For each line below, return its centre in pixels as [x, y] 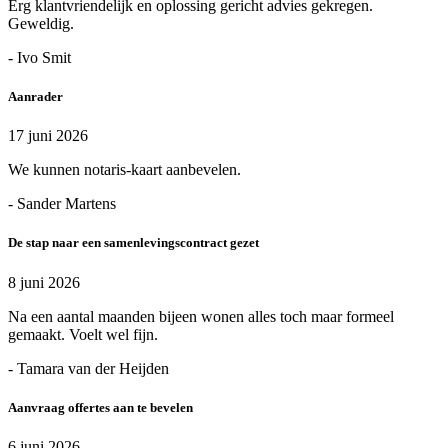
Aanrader [35, 97]
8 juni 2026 [44, 282]
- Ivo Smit [39, 57]
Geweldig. [41, 23]
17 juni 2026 [48, 136]
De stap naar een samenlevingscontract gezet [133, 243]
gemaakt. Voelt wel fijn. [83, 334]
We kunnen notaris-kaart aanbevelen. [124, 170]
